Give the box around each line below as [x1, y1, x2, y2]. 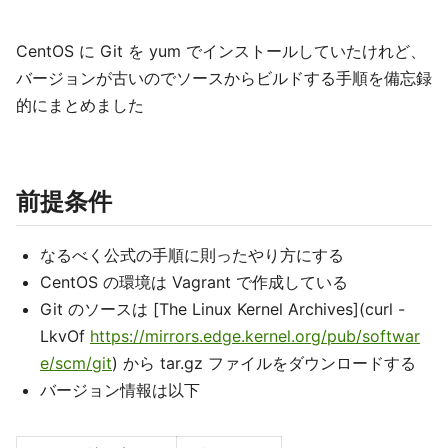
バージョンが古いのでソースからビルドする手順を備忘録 [16, 68, 432, 88]
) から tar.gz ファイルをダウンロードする [112, 353, 416, 373]
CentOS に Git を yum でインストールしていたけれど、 [16, 41, 426, 61]
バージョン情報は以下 [40, 380, 200, 400]
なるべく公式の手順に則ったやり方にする [40, 245, 344, 265]
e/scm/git [40, 353, 112, 373]
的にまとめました [16, 95, 144, 115]
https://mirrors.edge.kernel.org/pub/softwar [90, 326, 420, 346]
